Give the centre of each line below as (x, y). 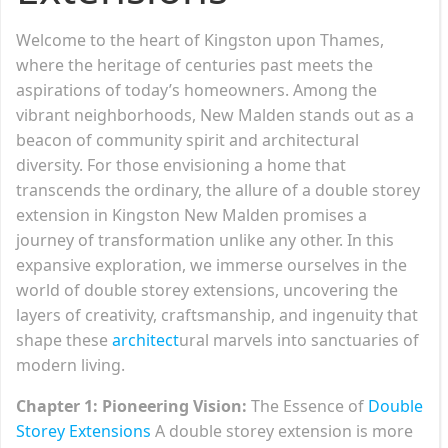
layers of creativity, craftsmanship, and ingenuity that (217, 314)
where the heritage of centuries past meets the (194, 64)
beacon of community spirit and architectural (187, 139)
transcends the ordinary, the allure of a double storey (218, 189)
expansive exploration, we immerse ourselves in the (211, 264)
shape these (62, 339)
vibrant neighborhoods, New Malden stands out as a (215, 114)
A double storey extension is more (282, 430)
